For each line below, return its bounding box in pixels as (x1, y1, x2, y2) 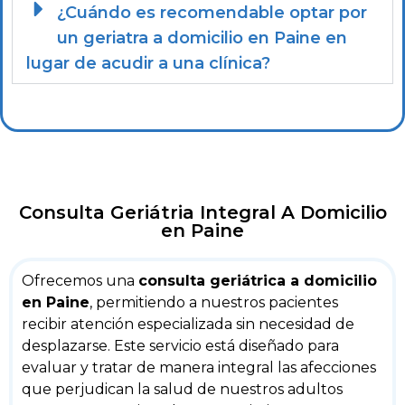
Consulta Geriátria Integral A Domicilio (18, 202, 387, 224)
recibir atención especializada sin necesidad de (22, 316, 354, 334)
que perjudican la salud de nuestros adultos (22, 381, 343, 399)
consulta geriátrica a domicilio (138, 272, 377, 290)
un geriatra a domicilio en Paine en (56, 28, 347, 49)
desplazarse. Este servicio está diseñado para (22, 337, 339, 355)
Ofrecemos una (22, 272, 138, 290)
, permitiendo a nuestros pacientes (89, 294, 338, 312)
